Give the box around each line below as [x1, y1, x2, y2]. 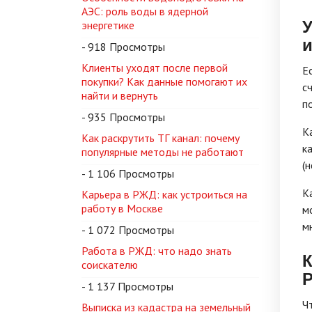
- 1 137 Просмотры [81, 279, 173, 293]
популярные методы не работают [81, 145, 244, 159]
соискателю [81, 258, 138, 272]
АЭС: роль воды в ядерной [81, 4, 208, 18]
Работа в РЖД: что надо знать [81, 244, 232, 258]
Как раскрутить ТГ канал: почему [81, 131, 240, 145]
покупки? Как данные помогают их [81, 75, 247, 88]
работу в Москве [81, 201, 163, 215]
